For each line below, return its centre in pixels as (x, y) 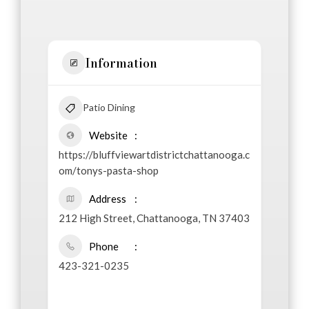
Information (121, 63)
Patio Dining (109, 108)
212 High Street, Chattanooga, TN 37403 (154, 218)
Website (108, 136)
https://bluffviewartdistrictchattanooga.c (154, 155)
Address (107, 199)
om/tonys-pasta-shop (108, 171)
